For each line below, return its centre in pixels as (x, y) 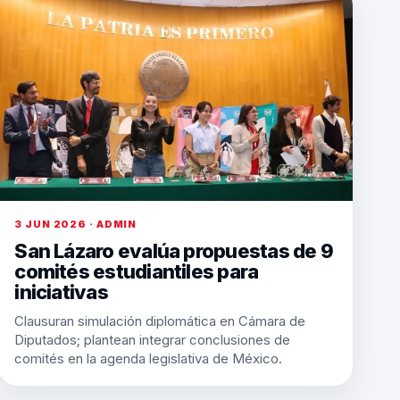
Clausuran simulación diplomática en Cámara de (160, 321)
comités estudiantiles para (137, 271)
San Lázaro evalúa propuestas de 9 (174, 251)
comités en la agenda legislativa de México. (149, 358)
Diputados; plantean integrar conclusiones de (153, 340)
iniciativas (61, 292)
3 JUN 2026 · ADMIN (76, 224)
